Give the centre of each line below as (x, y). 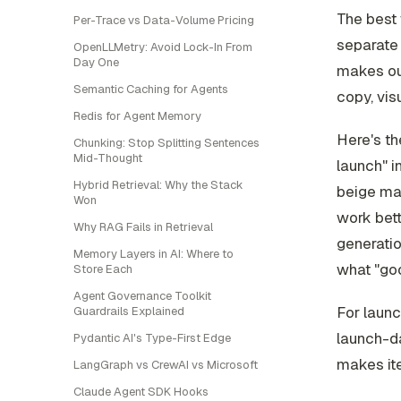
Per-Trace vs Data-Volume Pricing (164, 20)
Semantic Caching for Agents (151, 89)
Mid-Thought (108, 158)
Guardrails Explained (129, 311)
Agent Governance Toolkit (142, 296)
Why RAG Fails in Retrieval (143, 227)
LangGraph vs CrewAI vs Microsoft (166, 365)
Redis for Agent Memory (137, 116)
